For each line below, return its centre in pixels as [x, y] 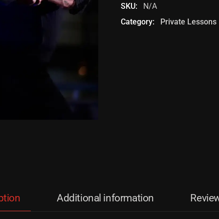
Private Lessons [188, 22]
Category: [138, 22]
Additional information [105, 198]
